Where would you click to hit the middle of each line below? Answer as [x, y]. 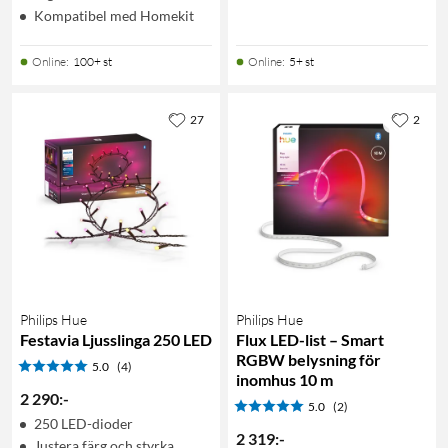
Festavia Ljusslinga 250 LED [116, 339]
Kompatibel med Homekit [114, 15]
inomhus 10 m [284, 379]
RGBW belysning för [308, 359]
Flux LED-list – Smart [310, 339]
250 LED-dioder [83, 423]
